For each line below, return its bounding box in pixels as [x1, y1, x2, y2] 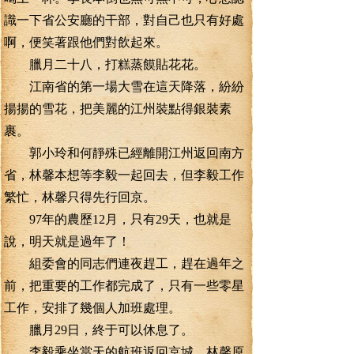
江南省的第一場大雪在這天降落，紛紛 [4, 80, 244, 93]
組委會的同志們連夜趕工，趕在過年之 [4, 257, 244, 270]
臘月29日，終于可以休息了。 [4, 323, 194, 337]
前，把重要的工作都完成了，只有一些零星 [4, 279, 244, 292]
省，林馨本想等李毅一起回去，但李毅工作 [4, 168, 244, 182]
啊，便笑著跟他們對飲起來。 [4, 36, 168, 49]
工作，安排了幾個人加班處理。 [4, 301, 181, 314]
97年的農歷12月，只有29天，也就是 [4, 213, 232, 226]
